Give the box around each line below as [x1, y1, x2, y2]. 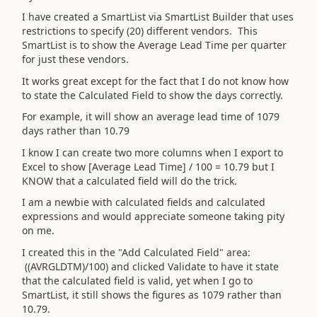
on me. [22, 224, 54, 237]
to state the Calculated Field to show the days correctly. [22, 88, 283, 102]
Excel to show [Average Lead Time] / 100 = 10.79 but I [22, 159, 275, 173]
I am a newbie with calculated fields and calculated [22, 195, 265, 209]
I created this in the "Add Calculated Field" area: [22, 245, 250, 259]
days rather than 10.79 [22, 124, 129, 137]
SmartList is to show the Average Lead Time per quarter [22, 38, 287, 52]
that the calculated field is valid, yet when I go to [22, 273, 253, 287]
